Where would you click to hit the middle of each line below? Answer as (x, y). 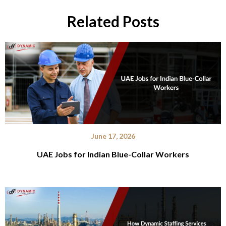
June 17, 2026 (113, 136)
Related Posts (113, 21)
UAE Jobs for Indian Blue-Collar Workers (113, 154)
